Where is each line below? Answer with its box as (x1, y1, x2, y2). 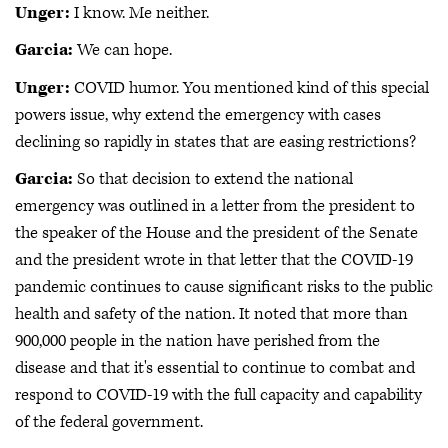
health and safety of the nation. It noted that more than (15, 303, 408, 325)
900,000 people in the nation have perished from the (15, 330, 380, 352)
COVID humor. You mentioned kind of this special (70, 76, 429, 99)
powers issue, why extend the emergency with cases (15, 103, 381, 126)
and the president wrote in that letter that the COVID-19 (15, 249, 413, 271)
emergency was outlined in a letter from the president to (15, 195, 415, 217)
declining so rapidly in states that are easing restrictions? (15, 130, 416, 153)
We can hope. (73, 39, 172, 61)
